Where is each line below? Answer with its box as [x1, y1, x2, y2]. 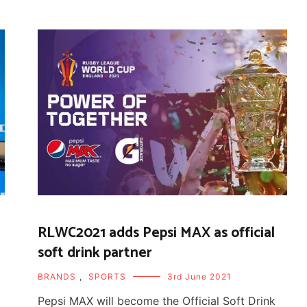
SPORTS [88, 271, 127, 282]
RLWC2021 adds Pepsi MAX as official [38, 221, 275, 245]
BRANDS [38, 271, 77, 282]
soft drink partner [38, 241, 153, 265]
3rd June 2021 [167, 271, 232, 282]
